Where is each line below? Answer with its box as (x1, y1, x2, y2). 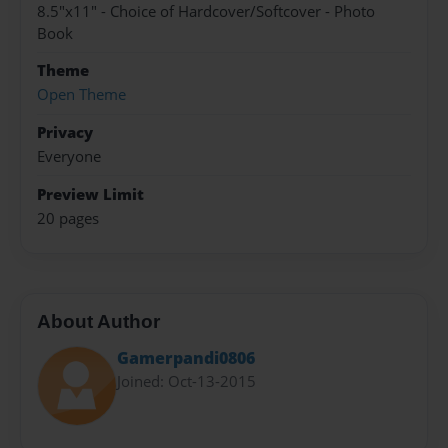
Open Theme (37, 84, 126, 106)
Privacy (37, 121, 93, 143)
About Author (37, 310, 160, 332)
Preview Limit (37, 183, 144, 205)
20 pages (37, 207, 99, 229)
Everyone (37, 146, 101, 168)
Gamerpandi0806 (117, 347, 255, 370)
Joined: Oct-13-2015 (117, 371, 256, 392)
